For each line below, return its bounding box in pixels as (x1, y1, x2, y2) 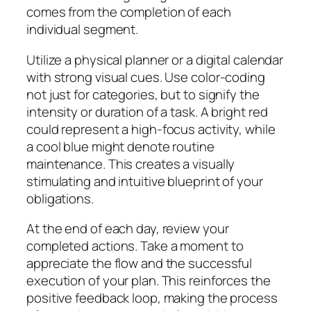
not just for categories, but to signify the (26, 85, 260, 103)
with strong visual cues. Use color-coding (26, 67, 265, 86)
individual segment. (26, 20, 139, 39)
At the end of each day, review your (26, 219, 229, 238)
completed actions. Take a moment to (26, 237, 244, 255)
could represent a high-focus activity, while (26, 119, 276, 138)
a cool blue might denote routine (26, 137, 215, 155)
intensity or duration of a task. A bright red (26, 102, 268, 121)
